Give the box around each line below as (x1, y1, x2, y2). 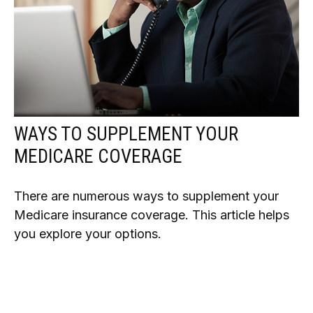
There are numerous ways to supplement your (14, 189, 279, 204)
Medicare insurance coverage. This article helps (14, 208, 289, 223)
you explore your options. (14, 226, 161, 242)
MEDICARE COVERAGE (14, 145, 182, 168)
